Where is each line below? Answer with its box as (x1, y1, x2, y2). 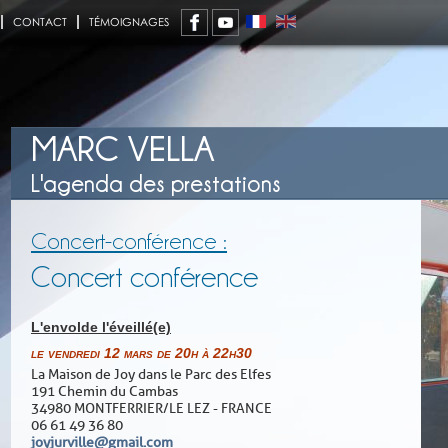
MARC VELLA (31, 129, 214, 167)
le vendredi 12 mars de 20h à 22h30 (31, 345, 252, 361)
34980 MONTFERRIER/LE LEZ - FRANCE (31, 400, 272, 417)
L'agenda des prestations (31, 170, 281, 196)
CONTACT (13, 15, 67, 28)
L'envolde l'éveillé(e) (31, 319, 171, 335)
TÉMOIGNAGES (89, 15, 169, 28)
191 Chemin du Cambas (31, 383, 178, 400)
